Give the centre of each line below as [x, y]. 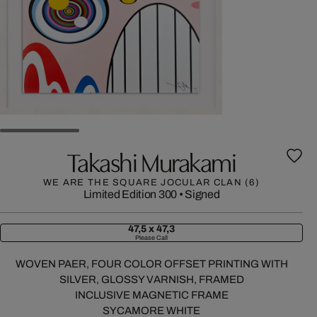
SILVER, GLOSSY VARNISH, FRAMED [151, 279]
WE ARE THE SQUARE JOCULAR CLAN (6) [151, 183]
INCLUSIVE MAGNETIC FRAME [151, 295]
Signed [202, 194]
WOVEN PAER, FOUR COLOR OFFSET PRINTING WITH [151, 264]
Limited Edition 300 [130, 194]
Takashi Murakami [151, 161]
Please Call [151, 238]
